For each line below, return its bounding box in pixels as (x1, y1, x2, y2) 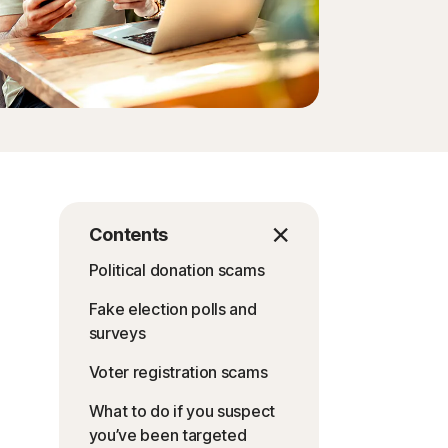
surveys (88, 323, 146, 343)
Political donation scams (88, 260, 265, 280)
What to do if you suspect (88, 401, 275, 421)
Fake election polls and (88, 299, 257, 319)
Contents (88, 224, 169, 245)
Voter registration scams (88, 362, 268, 382)
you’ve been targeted (88, 425, 247, 445)
